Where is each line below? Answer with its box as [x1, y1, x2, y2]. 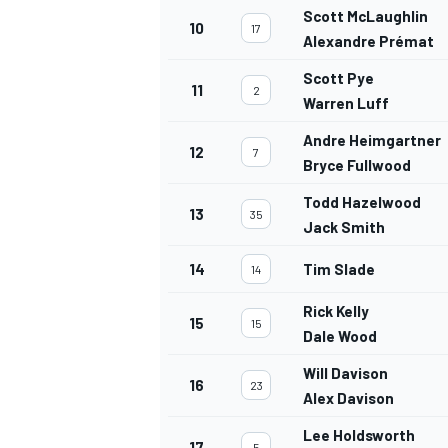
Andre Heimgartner [303, 131, 441, 150]
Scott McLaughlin [303, 7, 428, 26]
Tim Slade [303, 260, 375, 279]
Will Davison [303, 364, 388, 383]
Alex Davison [303, 389, 394, 408]
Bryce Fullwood [303, 156, 411, 175]
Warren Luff [303, 94, 389, 113]
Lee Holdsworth [303, 426, 415, 445]
